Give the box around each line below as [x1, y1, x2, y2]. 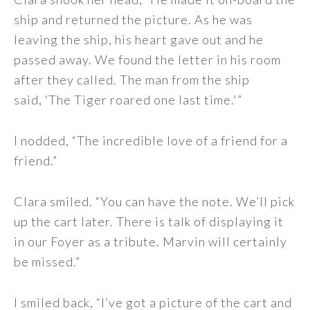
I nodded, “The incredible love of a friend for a [14, 133, 288, 148]
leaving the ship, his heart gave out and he [14, 32, 264, 47]
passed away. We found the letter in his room [14, 52, 281, 67]
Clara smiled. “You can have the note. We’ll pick [14, 194, 295, 209]
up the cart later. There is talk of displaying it [14, 214, 284, 229]
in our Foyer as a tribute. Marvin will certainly [14, 234, 287, 249]
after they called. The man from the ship [14, 72, 250, 87]
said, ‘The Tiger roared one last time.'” [14, 92, 242, 107]
